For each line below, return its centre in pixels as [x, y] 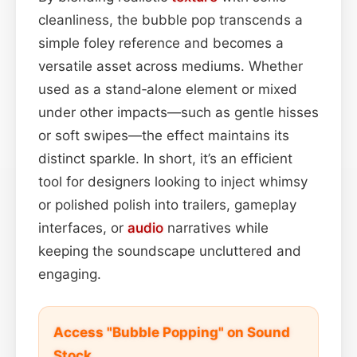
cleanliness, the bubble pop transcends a [171, 20]
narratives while [216, 228]
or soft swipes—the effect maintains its [164, 135]
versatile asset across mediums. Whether [171, 66]
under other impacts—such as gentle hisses [178, 112]
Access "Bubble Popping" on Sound [172, 332]
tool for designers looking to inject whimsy [173, 181]
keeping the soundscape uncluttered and [170, 251]
